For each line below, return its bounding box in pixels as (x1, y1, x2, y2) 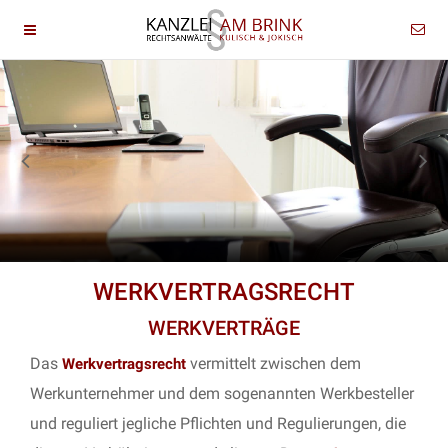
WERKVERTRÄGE (148, 315, 300, 340)
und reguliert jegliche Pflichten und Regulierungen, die (30, 413, 406, 433)
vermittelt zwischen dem (186, 353, 361, 373)
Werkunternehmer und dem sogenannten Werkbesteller (30, 383, 414, 403)
